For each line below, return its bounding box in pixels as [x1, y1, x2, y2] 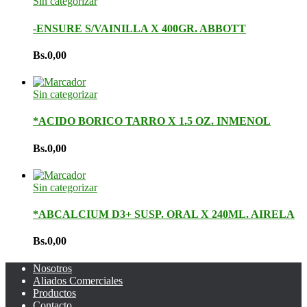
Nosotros [33, 262, 72, 274]
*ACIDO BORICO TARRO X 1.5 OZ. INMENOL [33, 115, 271, 127]
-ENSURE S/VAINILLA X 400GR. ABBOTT [33, 22, 246, 34]
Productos [33, 286, 76, 299]
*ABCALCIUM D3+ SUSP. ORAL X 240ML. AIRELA [33, 208, 295, 221]
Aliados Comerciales [33, 274, 123, 286]
